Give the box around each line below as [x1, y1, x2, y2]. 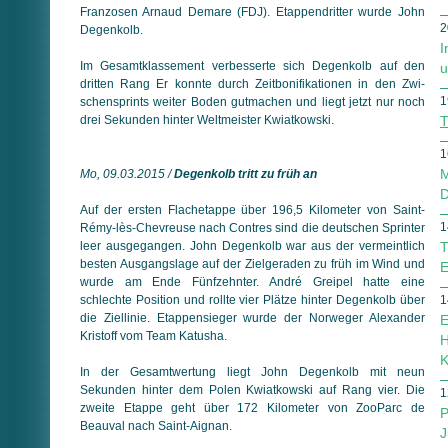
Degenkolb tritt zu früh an [174, 166, 317, 181]
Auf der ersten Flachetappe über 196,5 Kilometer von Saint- [80, 202, 425, 217]
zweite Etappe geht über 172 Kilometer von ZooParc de [80, 400, 425, 415]
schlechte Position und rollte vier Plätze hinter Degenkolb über [80, 292, 425, 307]
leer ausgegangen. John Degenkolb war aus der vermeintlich [80, 238, 425, 253]
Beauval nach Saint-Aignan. [80, 418, 232, 433]
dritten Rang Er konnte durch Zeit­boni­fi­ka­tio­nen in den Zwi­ [80, 76, 425, 91]
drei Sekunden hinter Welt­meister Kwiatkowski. [80, 112, 334, 127]
